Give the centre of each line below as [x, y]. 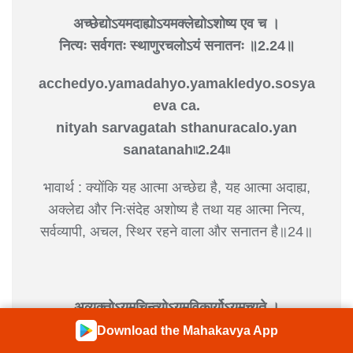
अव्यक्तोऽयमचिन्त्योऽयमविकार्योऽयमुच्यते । [176, 307]
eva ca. [176, 105]
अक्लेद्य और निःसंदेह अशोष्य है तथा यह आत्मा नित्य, [176, 209]
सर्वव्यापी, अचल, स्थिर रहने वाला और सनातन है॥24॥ [176, 231]
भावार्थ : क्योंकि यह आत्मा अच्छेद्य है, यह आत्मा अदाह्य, [176, 187]
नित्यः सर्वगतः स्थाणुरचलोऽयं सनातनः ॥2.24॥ [176, 45]
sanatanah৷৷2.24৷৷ [176, 149]
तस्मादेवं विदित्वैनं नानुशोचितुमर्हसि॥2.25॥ [176, 329]
